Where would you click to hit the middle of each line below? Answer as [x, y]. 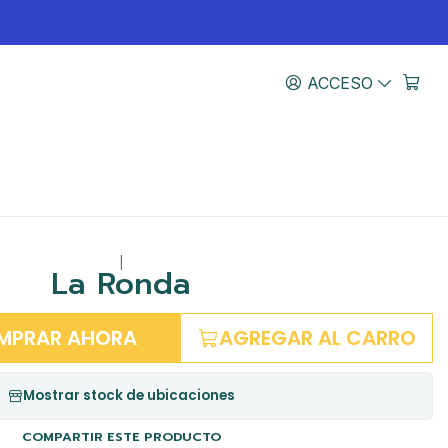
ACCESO [339, 82]
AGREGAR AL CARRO [318, 338]
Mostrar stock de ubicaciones [129, 396]
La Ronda [121, 284]
